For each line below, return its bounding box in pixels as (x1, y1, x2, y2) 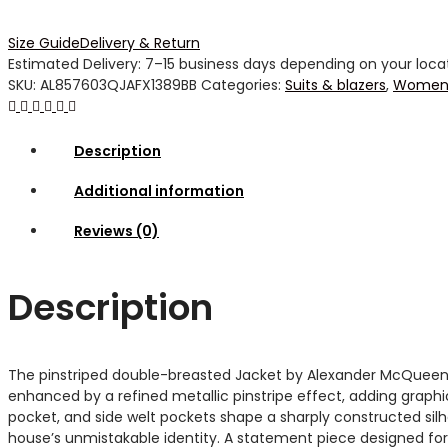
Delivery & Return (80, 32, 200, 53)
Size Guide (8, 32, 80, 53)
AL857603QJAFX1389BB (40, 74, 197, 95)
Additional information (74, 180, 244, 201)
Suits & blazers (285, 74, 386, 95)
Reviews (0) (74, 220, 159, 241)
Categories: (201, 74, 285, 95)
